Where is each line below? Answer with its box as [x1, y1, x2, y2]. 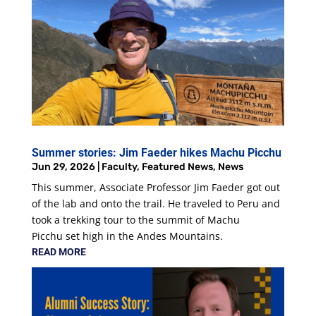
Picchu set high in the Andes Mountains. [31, 229, 229, 243]
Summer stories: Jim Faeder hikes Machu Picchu [31, 145, 281, 159]
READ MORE [31, 245, 86, 257]
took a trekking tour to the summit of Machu [31, 212, 240, 226]
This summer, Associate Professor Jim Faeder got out [31, 180, 280, 194]
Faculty [101, 160, 137, 173]
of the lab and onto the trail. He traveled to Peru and [31, 196, 280, 210]
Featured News [141, 160, 213, 173]
